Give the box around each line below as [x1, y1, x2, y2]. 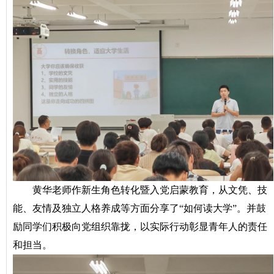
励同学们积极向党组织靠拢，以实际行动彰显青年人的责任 [13, 221, 267, 232]
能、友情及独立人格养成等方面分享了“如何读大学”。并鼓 [13, 202, 266, 213]
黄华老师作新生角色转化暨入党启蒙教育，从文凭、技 [32, 184, 267, 195]
